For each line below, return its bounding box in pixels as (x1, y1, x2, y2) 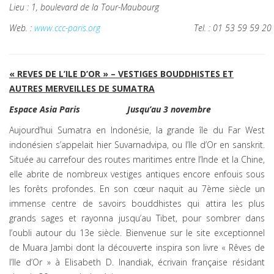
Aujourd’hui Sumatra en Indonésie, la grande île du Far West (9, 124, 265, 136)
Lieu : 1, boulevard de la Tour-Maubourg (9, 1, 159, 13)
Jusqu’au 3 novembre (127, 103, 211, 115)
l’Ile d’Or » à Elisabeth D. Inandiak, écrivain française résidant (9, 256, 265, 268)
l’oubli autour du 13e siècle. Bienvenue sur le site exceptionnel (9, 227, 265, 239)
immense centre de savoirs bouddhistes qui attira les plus (9, 198, 265, 209)
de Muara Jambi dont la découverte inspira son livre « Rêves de (9, 242, 265, 253)
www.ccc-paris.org (34, 22, 100, 34)
